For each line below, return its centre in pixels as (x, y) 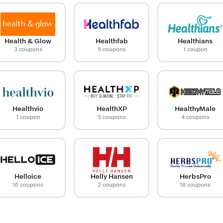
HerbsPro (195, 176)
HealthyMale (195, 109)
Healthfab (111, 41)
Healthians (195, 41)
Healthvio (28, 109)
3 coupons (28, 49)
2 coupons (111, 184)
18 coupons (195, 184)
